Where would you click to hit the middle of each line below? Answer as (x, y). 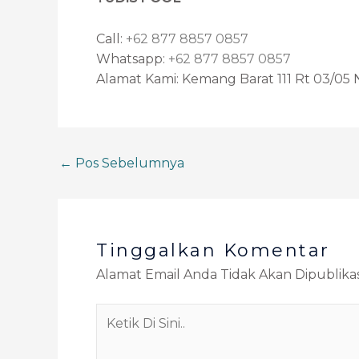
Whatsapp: (132, 58)
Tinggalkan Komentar (213, 250)
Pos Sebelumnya (128, 163)
